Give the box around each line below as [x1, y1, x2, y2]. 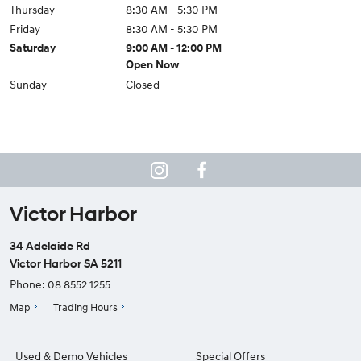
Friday [10, 22, 40, 35]
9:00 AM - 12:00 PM [126, 41, 222, 54]
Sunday [10, 77, 47, 91]
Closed [126, 77, 160, 91]
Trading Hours [53, 301, 118, 313]
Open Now [126, 58, 180, 71]
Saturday [10, 41, 56, 54]
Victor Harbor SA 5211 [10, 256, 122, 270]
